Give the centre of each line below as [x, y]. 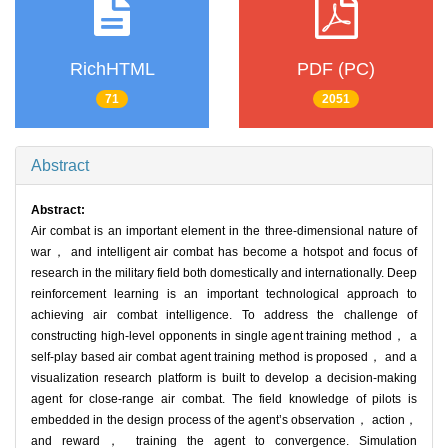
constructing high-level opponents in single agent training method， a [224, 336]
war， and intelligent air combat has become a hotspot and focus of [224, 252]
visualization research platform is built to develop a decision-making [224, 378]
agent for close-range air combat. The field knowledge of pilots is [224, 399]
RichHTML [112, 68]
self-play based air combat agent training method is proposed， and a [224, 357]
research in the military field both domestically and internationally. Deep [224, 273]
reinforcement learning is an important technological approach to [224, 294]
